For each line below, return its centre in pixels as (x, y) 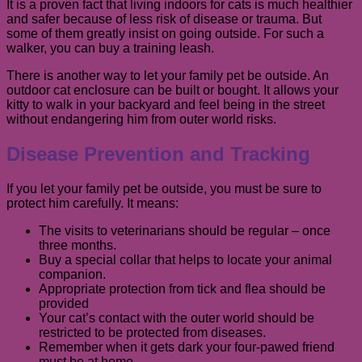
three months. (81, 245)
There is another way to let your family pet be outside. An (168, 75)
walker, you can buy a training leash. (110, 48)
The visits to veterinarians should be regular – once (185, 230)
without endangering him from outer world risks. (141, 119)
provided (64, 303)
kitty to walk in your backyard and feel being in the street (166, 104)
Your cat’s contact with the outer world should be (177, 318)
